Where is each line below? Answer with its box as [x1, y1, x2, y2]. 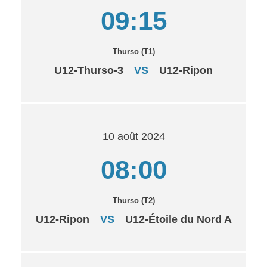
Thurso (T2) [112, 196, 155, 205]
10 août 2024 [102, 131, 165, 142]
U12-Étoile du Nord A [125, 213, 232, 225]
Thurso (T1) [112, 47, 155, 56]
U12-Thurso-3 [54, 64, 123, 76]
